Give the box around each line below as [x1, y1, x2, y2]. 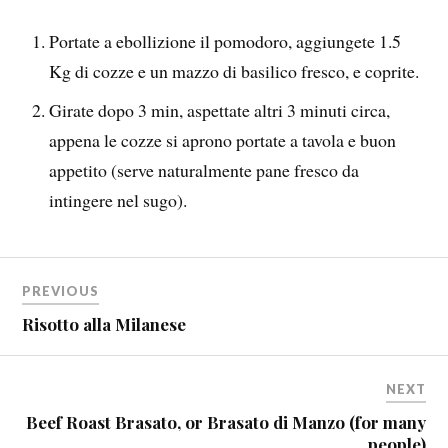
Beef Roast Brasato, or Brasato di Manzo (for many [25, 411, 426, 434]
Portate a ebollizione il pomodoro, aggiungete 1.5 [49, 28, 402, 53]
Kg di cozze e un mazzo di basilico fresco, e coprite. [49, 58, 420, 83]
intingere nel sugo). [49, 187, 188, 212]
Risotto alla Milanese [22, 313, 187, 336]
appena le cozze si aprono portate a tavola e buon [49, 127, 397, 152]
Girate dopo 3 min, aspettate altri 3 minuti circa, [49, 97, 391, 122]
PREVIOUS [22, 283, 100, 300]
